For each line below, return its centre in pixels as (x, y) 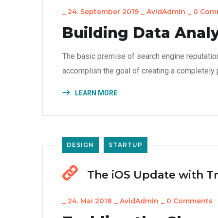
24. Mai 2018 (90, 201)
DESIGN (80, 145)
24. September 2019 (103, 12)
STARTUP (126, 145)
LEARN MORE (95, 93)
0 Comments (190, 201)
